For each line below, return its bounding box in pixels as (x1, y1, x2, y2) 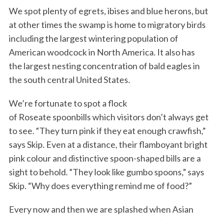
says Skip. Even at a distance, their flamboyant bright (8, 139, 208, 150)
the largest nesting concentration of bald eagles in (8, 60, 200, 72)
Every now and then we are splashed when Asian (8, 204, 193, 215)
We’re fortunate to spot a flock (8, 98, 127, 109)
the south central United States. (8, 74, 132, 85)
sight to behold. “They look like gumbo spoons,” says (8, 166, 204, 178)
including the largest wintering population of (8, 33, 178, 44)
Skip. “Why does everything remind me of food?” (8, 180, 195, 192)
